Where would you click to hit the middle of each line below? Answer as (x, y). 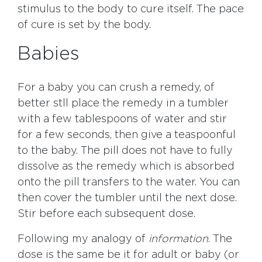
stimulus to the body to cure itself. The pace (131, 10)
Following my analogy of (83, 239)
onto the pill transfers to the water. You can (129, 183)
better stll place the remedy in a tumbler (123, 104)
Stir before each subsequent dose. (106, 214)
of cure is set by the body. (84, 25)
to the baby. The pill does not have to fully (125, 151)
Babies (49, 54)
